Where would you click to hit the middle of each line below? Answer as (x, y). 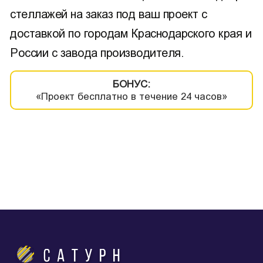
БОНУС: (131, 84)
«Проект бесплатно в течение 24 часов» (131, 96)
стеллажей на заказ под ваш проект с (109, 14)
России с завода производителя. (97, 53)
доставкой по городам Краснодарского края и (131, 33)
